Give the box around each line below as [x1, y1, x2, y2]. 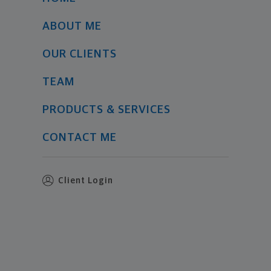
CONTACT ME [42, 132, 117, 144]
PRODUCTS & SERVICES [42, 104, 171, 116]
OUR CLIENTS [42, 48, 117, 60]
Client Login [57, 177, 113, 186]
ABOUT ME [42, 21, 102, 33]
